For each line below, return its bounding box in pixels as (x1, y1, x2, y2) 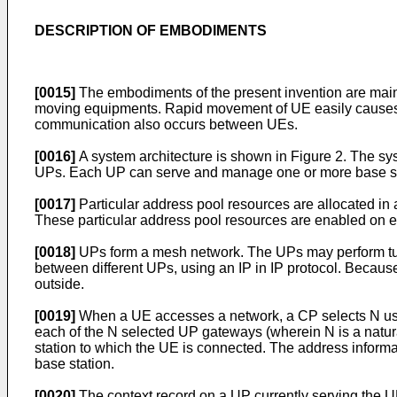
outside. (35, 276, 84, 292)
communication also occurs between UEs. (35, 117, 298, 132)
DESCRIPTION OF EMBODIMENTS (35, 23, 267, 38)
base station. (35, 356, 114, 371)
